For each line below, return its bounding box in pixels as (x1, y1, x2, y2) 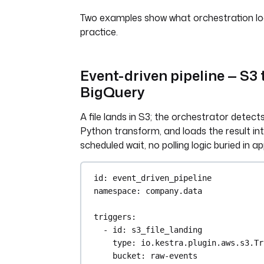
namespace (94, 186, 137, 196)
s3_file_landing (131, 225, 203, 235)
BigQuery (80, 81, 145, 102)
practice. (80, 25, 118, 38)
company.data (146, 186, 203, 196)
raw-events (150, 251, 198, 261)
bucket (113, 251, 141, 261)
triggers (94, 212, 132, 222)
